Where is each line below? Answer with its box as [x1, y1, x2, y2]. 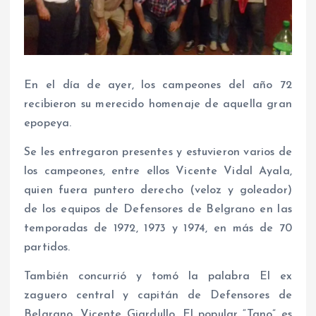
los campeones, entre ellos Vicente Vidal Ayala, [24, 165, 292, 177]
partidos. [24, 241, 71, 253]
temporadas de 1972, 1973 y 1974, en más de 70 [24, 222, 292, 234]
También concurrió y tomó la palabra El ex [24, 270, 292, 282]
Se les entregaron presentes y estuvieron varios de [24, 146, 292, 158]
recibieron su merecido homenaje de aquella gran [24, 98, 292, 110]
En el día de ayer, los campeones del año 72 [24, 79, 292, 91]
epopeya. [24, 117, 72, 129]
